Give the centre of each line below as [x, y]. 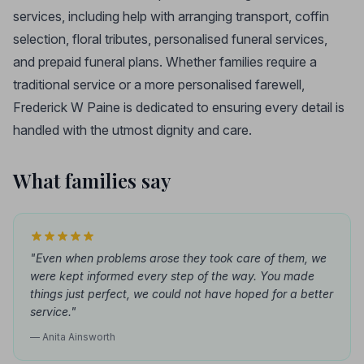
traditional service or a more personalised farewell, [159, 84]
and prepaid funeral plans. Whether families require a [165, 62]
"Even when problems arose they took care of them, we [178, 258]
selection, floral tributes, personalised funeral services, [170, 39]
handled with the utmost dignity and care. [132, 130]
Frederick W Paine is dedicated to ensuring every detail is [179, 107]
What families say [92, 180]
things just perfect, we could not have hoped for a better [182, 294]
